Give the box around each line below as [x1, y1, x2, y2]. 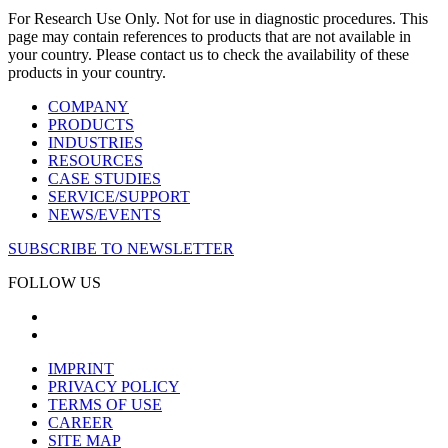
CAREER [48, 414, 113, 432]
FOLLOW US [8, 274, 101, 292]
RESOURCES [48, 152, 143, 170]
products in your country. [8, 64, 166, 82]
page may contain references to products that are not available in [8, 28, 411, 46]
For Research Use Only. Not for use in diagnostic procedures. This [8, 10, 428, 28]
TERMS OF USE [48, 396, 162, 414]
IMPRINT [48, 360, 114, 378]
